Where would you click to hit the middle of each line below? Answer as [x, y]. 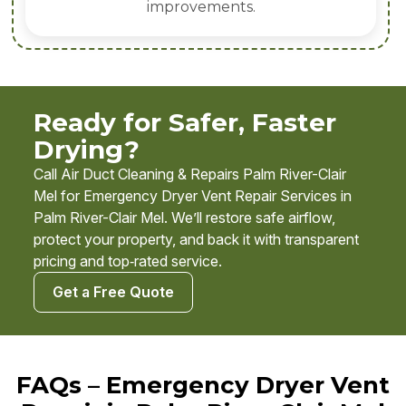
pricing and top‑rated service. [128, 261]
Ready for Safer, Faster [185, 123]
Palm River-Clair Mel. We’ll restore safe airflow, [184, 218]
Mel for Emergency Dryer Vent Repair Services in [193, 196]
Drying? [87, 150]
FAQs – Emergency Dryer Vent [203, 386]
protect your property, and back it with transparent [196, 240]
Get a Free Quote [113, 292]
